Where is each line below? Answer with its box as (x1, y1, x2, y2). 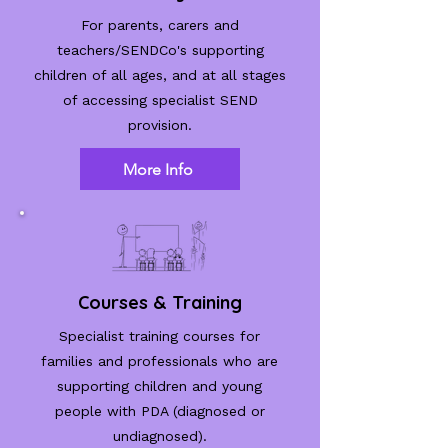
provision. (128, 117, 192, 133)
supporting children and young (57, 378, 262, 394)
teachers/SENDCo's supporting (56, 42, 264, 58)
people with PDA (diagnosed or (54, 403, 265, 419)
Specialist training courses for (59, 328, 260, 344)
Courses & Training (77, 291, 242, 314)
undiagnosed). (112, 428, 207, 444)
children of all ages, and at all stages (34, 67, 286, 83)
